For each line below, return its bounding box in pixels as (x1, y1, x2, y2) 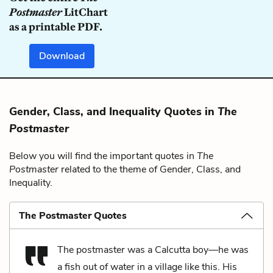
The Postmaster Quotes (19, 208, 127, 222)
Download (39, 49, 85, 63)
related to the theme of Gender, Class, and (58, 162, 241, 176)
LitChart (62, 5, 108, 19)
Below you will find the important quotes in (9, 149, 197, 163)
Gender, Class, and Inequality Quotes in (9, 104, 218, 119)
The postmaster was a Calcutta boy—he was (57, 243, 249, 257)
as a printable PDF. (9, 19, 102, 34)
